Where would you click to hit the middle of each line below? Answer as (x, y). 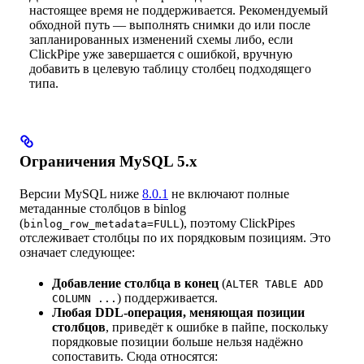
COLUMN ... (84, 299)
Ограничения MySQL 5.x (108, 162)
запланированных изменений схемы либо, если (161, 40)
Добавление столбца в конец (135, 284)
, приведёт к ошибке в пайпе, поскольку (217, 327)
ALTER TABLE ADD (275, 284)
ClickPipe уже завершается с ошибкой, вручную (161, 54)
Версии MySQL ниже (81, 194)
